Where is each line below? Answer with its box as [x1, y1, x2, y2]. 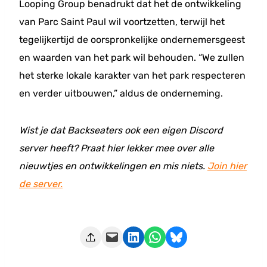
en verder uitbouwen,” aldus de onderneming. [19, 88, 223, 99]
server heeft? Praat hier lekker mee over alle [19, 142, 214, 154]
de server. [19, 178, 63, 190]
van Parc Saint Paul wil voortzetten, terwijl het [19, 16, 225, 27]
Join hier [207, 160, 247, 172]
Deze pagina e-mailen [104, 228, 113, 245]
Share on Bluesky [169, 228, 176, 245]
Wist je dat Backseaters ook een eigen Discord [19, 125, 223, 136]
